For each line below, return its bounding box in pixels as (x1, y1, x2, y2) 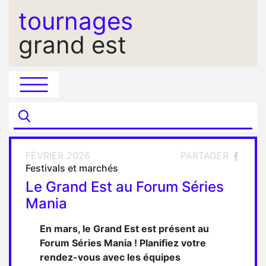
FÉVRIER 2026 (26, 150, 90, 161)
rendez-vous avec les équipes (40, 251, 180, 263)
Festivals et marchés (26, 162, 118, 174)
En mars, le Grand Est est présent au (40, 223, 209, 235)
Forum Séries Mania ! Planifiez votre (40, 237, 206, 249)
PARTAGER (180, 150, 232, 161)
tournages (18, 7, 133, 36)
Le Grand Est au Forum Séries (26, 178, 224, 195)
